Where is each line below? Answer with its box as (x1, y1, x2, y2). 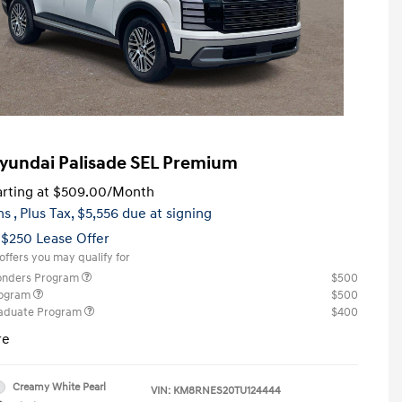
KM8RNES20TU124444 (173, 383, 281, 398)
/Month (107, 182, 154, 201)
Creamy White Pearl (13, 380, 106, 394)
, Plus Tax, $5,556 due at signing (13, 204, 212, 223)
